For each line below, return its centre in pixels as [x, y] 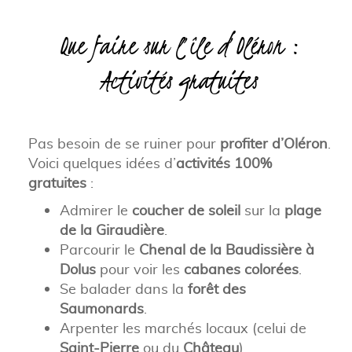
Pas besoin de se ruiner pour [124, 144]
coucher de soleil [186, 211]
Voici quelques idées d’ [102, 163]
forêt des [216, 289]
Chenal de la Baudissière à [226, 250]
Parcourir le [99, 250]
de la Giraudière [112, 230]
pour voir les [139, 269]
